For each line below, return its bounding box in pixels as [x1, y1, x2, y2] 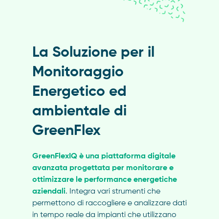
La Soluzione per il [32, 45, 154, 60]
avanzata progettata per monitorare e [32, 164, 174, 172]
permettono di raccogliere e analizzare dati [32, 199, 187, 207]
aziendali [32, 187, 66, 196]
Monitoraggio [32, 65, 124, 80]
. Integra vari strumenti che [65, 187, 160, 196]
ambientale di [32, 104, 127, 119]
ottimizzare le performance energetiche [32, 175, 177, 184]
